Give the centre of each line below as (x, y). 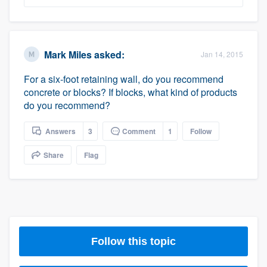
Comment (138, 131)
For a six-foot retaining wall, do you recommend (124, 79)
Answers (60, 131)
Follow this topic (133, 241)
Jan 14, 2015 (222, 54)
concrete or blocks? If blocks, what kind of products (131, 92)
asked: (108, 54)
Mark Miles (68, 54)
